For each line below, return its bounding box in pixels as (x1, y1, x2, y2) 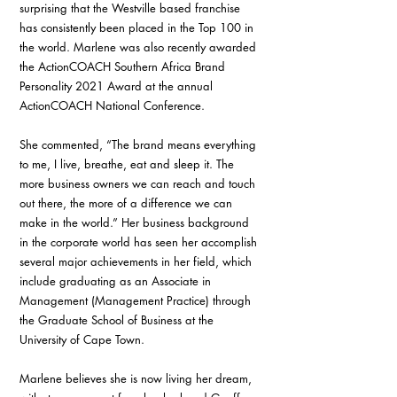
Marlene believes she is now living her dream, (19, 370, 255, 386)
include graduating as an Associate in (19, 273, 214, 289)
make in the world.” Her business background (19, 214, 253, 230)
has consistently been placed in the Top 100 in (19, 19, 257, 35)
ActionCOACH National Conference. (19, 97, 205, 113)
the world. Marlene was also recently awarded (19, 39, 260, 55)
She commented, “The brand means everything (19, 136, 260, 152)
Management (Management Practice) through (19, 292, 254, 308)
